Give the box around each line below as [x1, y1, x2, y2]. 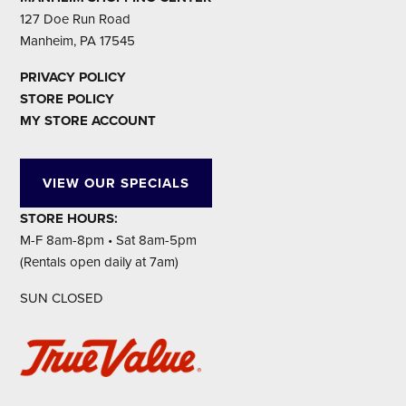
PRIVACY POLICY [20, 68, 127, 85]
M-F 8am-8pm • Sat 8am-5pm [20, 231, 198, 248]
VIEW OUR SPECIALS [43, 174, 190, 191]
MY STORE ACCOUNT [20, 111, 157, 129]
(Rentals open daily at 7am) [20, 253, 179, 270]
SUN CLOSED [20, 289, 104, 306]
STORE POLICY [20, 90, 115, 107]
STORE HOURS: [20, 209, 119, 227]
